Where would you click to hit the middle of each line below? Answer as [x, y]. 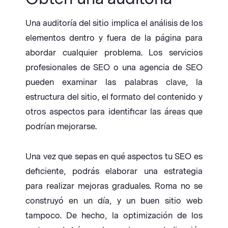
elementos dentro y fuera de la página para [114, 38]
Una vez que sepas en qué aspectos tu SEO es [114, 157]
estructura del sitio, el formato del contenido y [114, 97]
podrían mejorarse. [61, 127]
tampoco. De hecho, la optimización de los [114, 216]
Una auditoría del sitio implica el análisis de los [114, 23]
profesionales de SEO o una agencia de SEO [114, 68]
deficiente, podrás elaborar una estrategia [114, 172]
